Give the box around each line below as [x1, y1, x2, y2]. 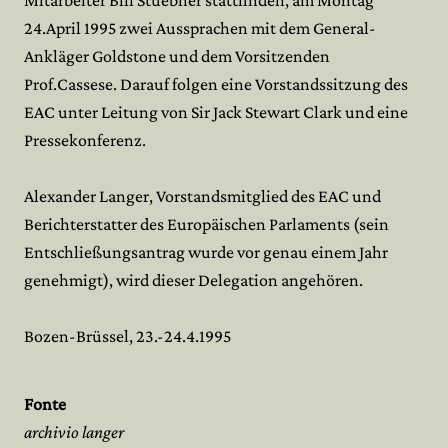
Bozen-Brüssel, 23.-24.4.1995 [24, 326, 231, 346]
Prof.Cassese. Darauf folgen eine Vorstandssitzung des [24, 74, 408, 94]
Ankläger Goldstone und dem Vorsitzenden [24, 46, 330, 66]
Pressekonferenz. [24, 130, 146, 150]
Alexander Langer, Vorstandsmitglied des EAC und [24, 186, 381, 206]
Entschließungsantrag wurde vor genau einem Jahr [24, 242, 388, 262]
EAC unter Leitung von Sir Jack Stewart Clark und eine [24, 102, 408, 122]
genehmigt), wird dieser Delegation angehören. [24, 270, 363, 290]
